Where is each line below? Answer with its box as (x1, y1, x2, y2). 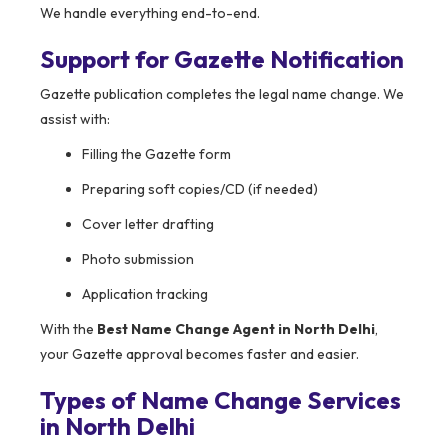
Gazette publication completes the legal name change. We (40, 85, 404, 104)
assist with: (40, 110, 110, 129)
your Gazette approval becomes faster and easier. (40, 345, 359, 364)
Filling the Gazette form (82, 145, 231, 164)
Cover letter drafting (82, 215, 214, 234)
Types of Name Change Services (40, 385, 401, 416)
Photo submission (82, 250, 194, 269)
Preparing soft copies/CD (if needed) (82, 180, 318, 199)
